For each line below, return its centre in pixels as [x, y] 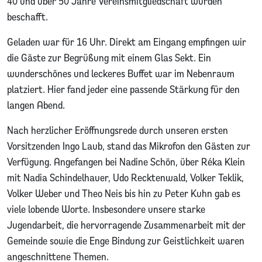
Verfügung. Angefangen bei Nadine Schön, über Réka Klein [126, 161]
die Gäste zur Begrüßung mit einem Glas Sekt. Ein [109, 57]
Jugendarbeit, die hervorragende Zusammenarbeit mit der [126, 225]
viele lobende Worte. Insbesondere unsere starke [106, 209]
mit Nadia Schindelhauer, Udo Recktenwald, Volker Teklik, [125, 177]
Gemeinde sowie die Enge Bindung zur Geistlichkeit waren [126, 240]
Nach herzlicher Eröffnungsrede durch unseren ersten [118, 130]
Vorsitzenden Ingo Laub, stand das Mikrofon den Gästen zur [129, 146]
